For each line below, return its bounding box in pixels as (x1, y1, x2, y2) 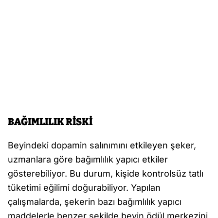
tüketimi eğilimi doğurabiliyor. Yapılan (8, 182, 161, 193)
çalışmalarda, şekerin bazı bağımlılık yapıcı (8, 197, 182, 207)
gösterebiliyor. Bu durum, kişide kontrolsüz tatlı (8, 168, 203, 179)
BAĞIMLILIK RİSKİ (8, 116, 92, 128)
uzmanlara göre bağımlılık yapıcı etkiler (8, 154, 168, 165)
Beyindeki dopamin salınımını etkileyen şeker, (8, 140, 196, 151)
